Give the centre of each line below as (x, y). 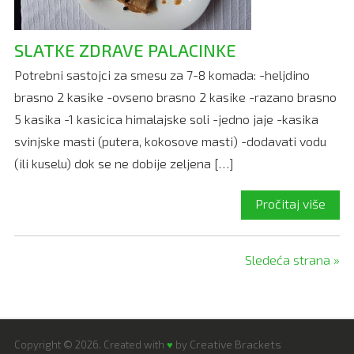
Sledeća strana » (293, 259)
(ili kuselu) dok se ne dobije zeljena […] (124, 163)
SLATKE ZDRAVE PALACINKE (125, 49)
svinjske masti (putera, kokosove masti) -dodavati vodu (170, 141)
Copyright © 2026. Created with (90, 344)
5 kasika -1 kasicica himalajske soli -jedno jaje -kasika (166, 119)
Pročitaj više (291, 203)
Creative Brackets (235, 344)
